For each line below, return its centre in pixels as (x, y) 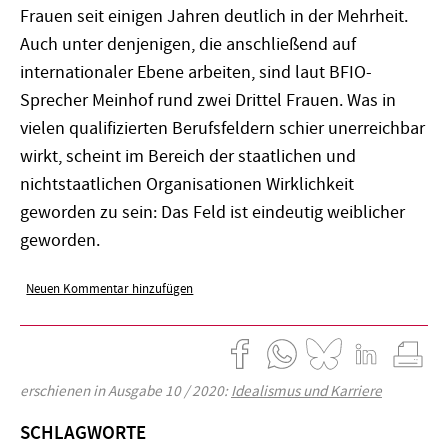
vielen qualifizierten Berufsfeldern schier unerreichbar (222, 128)
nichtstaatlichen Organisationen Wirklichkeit (187, 184)
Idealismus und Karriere (306, 392)
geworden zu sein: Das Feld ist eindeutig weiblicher (212, 212)
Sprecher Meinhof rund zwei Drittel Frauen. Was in (208, 100)
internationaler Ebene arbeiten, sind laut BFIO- (196, 72)
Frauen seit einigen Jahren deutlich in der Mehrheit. (214, 16)
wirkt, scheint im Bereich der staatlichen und (188, 156)
